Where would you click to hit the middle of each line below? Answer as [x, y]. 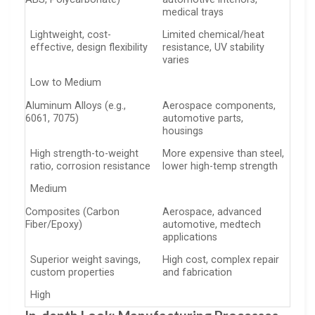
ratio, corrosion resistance [91, 166]
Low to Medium [66, 83]
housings [183, 131]
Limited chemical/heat [214, 34]
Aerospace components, [219, 105]
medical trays [193, 12]
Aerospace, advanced [212, 212]
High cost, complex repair [221, 259]
